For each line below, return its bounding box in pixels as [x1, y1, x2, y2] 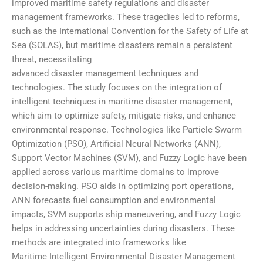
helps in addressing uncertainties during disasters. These [12, 223, 235, 234]
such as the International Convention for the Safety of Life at [12, 26, 248, 37]
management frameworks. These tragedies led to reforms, [12, 12, 240, 23]
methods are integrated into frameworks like [12, 237, 186, 248]
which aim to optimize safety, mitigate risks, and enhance [12, 110, 236, 122]
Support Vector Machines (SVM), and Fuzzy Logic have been [12, 153, 247, 164]
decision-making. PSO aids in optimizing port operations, [12, 181, 234, 192]
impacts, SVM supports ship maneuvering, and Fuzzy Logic [12, 209, 241, 220]
